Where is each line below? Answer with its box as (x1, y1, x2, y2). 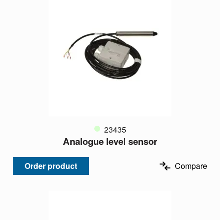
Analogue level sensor (63, 134, 157, 148)
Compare (175, 160, 207, 171)
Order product (25, 160, 77, 171)
